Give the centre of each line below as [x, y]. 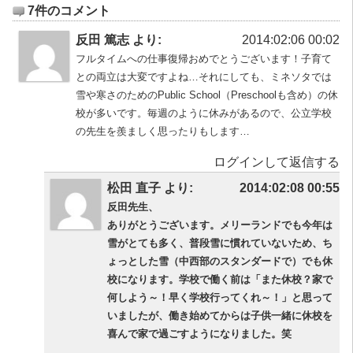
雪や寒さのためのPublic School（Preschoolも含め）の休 [207, 95]
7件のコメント [67, 11]
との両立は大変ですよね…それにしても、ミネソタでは [204, 77]
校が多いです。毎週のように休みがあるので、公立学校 [204, 113]
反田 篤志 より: [119, 40]
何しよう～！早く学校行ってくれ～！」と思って [220, 297]
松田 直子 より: [150, 188]
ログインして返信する [277, 162]
